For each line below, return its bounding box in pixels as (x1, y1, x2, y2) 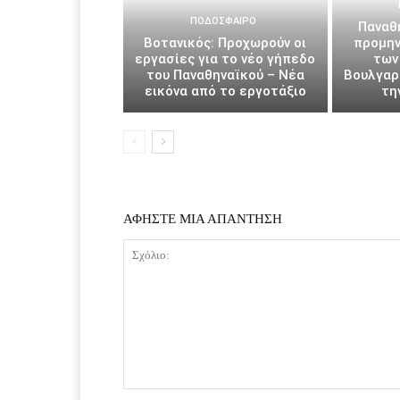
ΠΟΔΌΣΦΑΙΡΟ (189, 14, 256, 27)
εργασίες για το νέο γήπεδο (135, 50, 316, 67)
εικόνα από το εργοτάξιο (144, 82, 306, 99)
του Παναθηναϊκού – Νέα (146, 66, 304, 83)
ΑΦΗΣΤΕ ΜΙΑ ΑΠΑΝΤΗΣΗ (123, 211, 282, 226)
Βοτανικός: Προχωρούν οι (144, 34, 307, 51)
